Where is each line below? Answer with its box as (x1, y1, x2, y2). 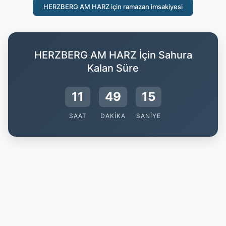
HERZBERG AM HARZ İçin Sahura (34, 49, 192, 61)
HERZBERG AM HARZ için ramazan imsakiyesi (43, 3, 183, 11)
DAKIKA (100, 112, 126, 120)
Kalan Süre (87, 62, 139, 74)
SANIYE (136, 112, 161, 120)
